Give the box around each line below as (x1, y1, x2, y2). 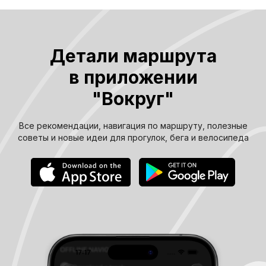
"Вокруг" (92, 88, 174, 109)
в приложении (68, 66, 198, 88)
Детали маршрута (49, 45, 217, 66)
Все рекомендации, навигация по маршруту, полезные (18, 121, 248, 131)
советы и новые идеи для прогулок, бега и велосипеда (17, 132, 249, 142)
